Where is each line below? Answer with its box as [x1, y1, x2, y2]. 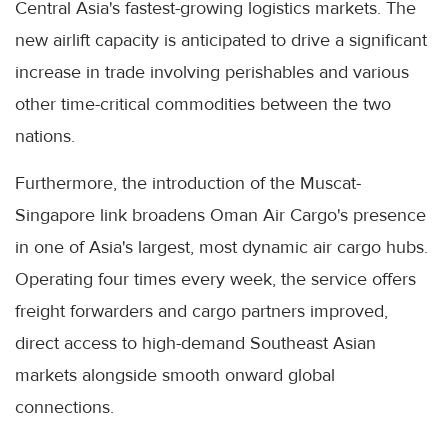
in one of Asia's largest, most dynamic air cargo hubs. [15, 235, 428, 258]
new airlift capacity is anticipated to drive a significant [15, 28, 427, 51]
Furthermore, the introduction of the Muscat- [15, 171, 361, 194]
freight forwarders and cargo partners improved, [15, 299, 388, 322]
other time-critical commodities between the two [15, 92, 391, 115]
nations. [15, 124, 75, 147]
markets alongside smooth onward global [15, 363, 335, 386]
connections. [15, 395, 114, 418]
